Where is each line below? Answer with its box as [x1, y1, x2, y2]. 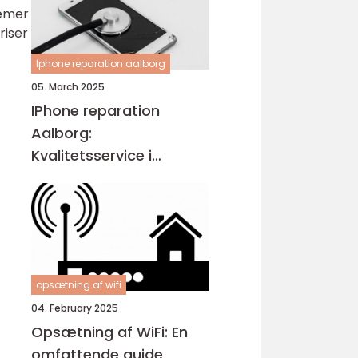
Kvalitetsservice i [31, 145, 152, 165]
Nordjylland [31, 168, 111, 188]
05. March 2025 [31, 80, 105, 93]
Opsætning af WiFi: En [31, 322, 188, 342]
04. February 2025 [31, 301, 118, 315]
